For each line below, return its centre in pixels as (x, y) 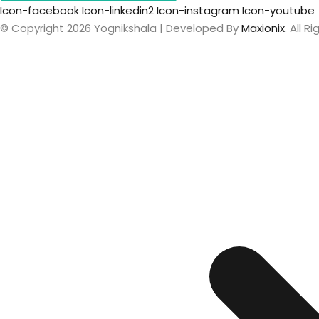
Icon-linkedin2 (118, 10)
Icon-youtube (278, 10)
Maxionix (263, 28)
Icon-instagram (198, 10)
